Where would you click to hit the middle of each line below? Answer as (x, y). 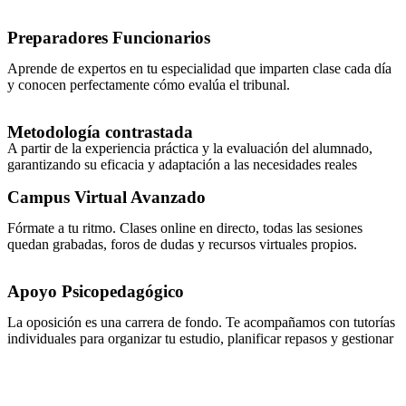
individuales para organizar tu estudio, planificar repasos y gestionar (200, 338)
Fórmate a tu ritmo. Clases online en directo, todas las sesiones (185, 228)
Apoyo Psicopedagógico (96, 291)
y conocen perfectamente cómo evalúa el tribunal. (149, 85)
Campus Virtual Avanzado (106, 197)
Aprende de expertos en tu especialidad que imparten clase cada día (199, 68)
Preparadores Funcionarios (109, 38)
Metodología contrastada (100, 132)
